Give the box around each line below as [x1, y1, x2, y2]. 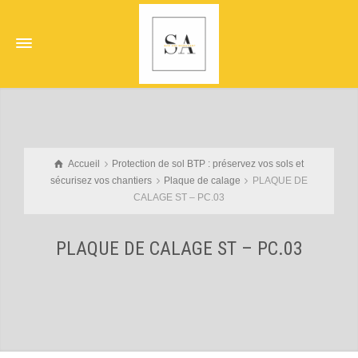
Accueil [68, 158, 101, 169]
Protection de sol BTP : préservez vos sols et [111, 158, 304, 169]
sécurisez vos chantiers [50, 175, 153, 186]
